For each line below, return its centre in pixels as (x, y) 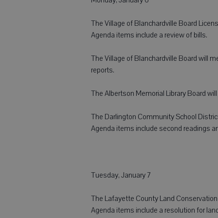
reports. (103, 70)
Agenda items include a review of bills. (149, 35)
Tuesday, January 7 (121, 175)
